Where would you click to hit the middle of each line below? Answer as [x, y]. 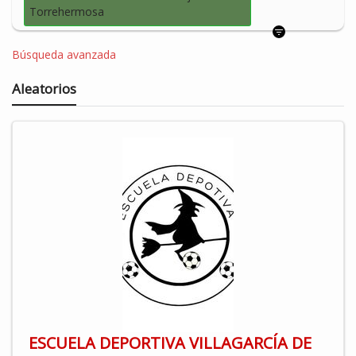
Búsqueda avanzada [64, 54]
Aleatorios [44, 88]
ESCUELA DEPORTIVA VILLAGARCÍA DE [170, 342]
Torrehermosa [67, 12]
